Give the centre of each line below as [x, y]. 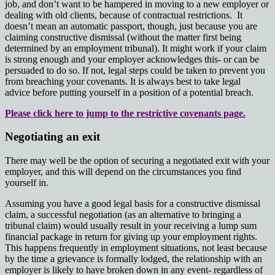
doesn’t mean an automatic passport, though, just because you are [131, 26]
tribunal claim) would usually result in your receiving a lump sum [131, 226]
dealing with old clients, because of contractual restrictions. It [124, 15]
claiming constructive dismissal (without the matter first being [123, 37]
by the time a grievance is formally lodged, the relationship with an [134, 259]
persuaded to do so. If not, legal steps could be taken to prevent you [135, 70]
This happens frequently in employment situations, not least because [136, 248]
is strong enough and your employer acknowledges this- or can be [132, 59]
